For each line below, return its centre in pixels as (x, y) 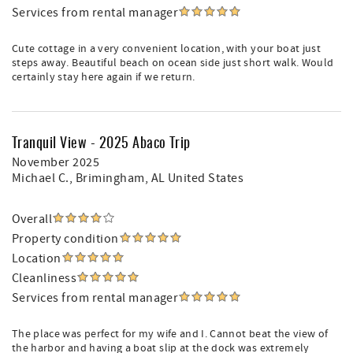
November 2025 (56, 162)
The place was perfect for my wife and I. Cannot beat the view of (170, 334)
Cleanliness (45, 278)
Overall (32, 219)
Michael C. (41, 178)
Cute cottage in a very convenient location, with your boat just (167, 49)
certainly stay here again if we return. (104, 77)
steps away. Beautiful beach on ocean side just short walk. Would (173, 63)
